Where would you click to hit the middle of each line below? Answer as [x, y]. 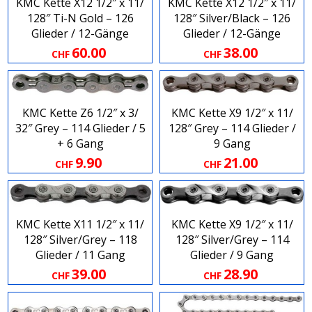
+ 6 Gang [80, 144]
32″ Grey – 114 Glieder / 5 [80, 128]
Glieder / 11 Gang [80, 255]
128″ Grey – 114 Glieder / [232, 128]
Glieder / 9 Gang [232, 255]
